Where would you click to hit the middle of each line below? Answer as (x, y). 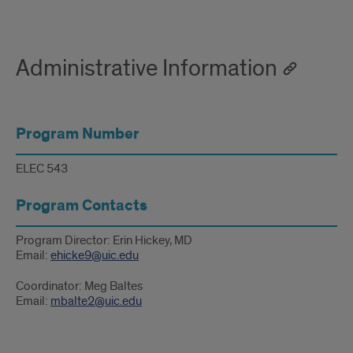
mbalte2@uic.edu (96, 301)
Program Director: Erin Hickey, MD (104, 240)
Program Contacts (82, 206)
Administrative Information (147, 69)
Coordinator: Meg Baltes (79, 286)
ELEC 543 (42, 169)
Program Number (78, 134)
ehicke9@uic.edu (95, 255)
